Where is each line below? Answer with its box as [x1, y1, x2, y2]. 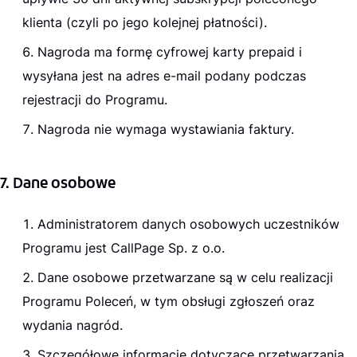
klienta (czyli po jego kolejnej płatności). [22, 14, 267, 30]
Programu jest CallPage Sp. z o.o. [22, 239, 225, 256]
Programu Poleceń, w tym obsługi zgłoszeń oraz [22, 292, 315, 309]
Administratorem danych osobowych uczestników [37, 215, 339, 232]
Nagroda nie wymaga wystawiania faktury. [37, 120, 294, 137]
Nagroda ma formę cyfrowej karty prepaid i [37, 43, 302, 60]
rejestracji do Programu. [22, 91, 167, 108]
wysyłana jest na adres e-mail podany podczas [22, 67, 306, 84]
